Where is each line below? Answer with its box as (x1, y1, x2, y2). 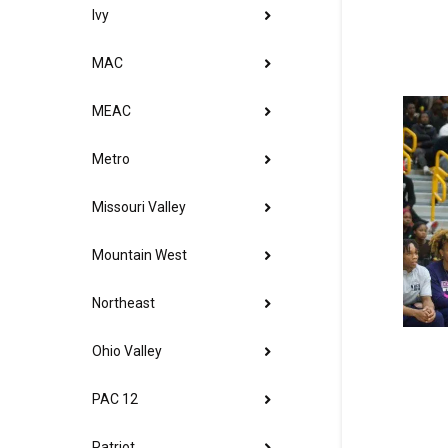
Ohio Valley (92, 343, 162, 360)
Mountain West (92, 247, 187, 264)
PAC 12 (92, 391, 138, 408)
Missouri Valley (92, 199, 186, 216)
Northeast (92, 295, 155, 312)
